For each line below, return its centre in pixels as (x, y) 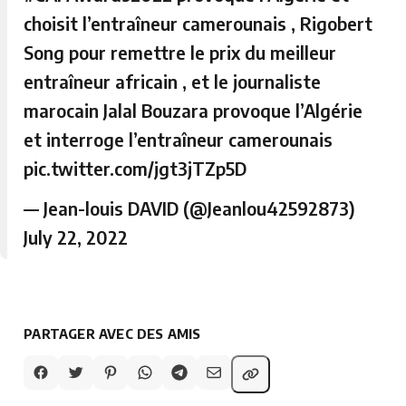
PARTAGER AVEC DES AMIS (112, 333)
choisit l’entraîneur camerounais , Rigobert (198, 23)
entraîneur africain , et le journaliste (173, 81)
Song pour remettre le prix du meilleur (180, 52)
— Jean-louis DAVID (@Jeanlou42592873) (190, 208)
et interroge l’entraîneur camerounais (179, 139)
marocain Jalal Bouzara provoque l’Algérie (193, 110)
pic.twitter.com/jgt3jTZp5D (135, 168)
